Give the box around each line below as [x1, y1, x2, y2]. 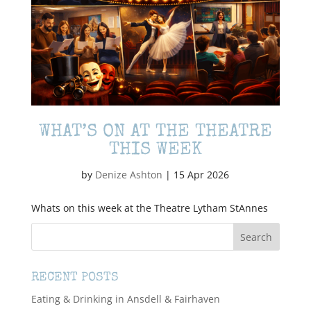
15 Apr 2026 [174, 168, 230, 182]
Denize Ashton [95, 168, 163, 182]
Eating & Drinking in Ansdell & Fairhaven [31, 292, 220, 306]
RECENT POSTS [31, 271, 119, 285]
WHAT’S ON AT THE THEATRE [38, 124, 272, 142]
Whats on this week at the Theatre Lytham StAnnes [31, 201, 268, 215]
